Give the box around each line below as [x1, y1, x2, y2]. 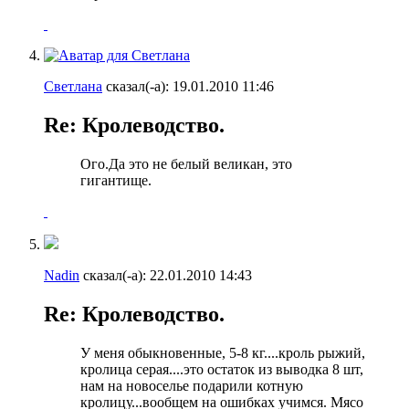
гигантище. [80, 173, 152, 189]
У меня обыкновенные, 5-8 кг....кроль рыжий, [80, 344, 365, 361]
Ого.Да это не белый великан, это [80, 156, 292, 173]
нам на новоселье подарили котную [80, 377, 303, 393]
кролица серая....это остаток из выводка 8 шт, [80, 361, 363, 377]
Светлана [44, 79, 102, 95]
